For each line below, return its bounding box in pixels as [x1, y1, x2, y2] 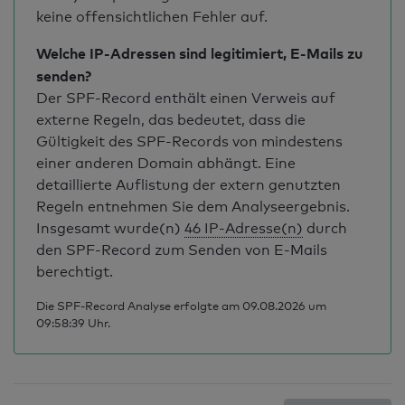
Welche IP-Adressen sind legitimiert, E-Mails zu [36, 44, 363, 62]
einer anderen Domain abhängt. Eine [36, 155, 296, 172]
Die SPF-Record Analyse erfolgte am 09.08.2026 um [36, 298, 326, 313]
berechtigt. [36, 263, 113, 280]
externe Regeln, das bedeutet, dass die [36, 111, 306, 128]
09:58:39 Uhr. [36, 316, 110, 330]
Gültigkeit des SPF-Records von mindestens [36, 133, 343, 150]
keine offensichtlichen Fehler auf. [36, 8, 268, 25]
